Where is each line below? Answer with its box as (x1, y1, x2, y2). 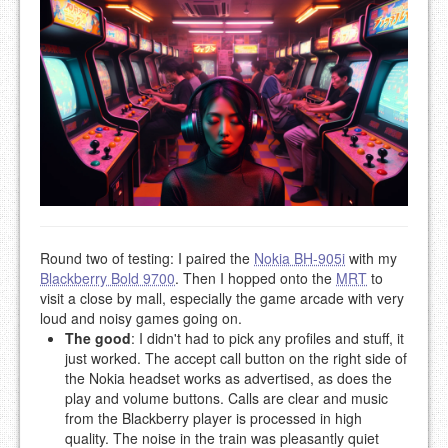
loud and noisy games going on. (40, 307, 242, 328)
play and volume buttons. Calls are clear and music (65, 387, 388, 408)
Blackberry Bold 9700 (40, 267, 175, 288)
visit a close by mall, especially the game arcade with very (40, 287, 404, 308)
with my (345, 247, 397, 268)
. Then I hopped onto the (175, 267, 336, 288)
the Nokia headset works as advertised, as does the (65, 367, 392, 388)
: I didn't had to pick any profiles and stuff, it (131, 327, 404, 348)
